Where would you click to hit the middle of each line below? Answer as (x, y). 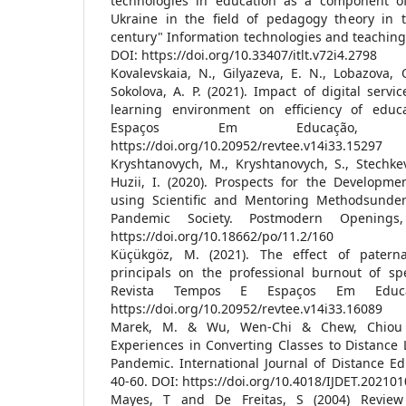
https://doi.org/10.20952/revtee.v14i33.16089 (246, 308)
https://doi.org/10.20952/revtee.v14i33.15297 (246, 145)
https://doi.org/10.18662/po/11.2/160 (222, 236)
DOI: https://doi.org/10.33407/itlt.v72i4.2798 (244, 54)
